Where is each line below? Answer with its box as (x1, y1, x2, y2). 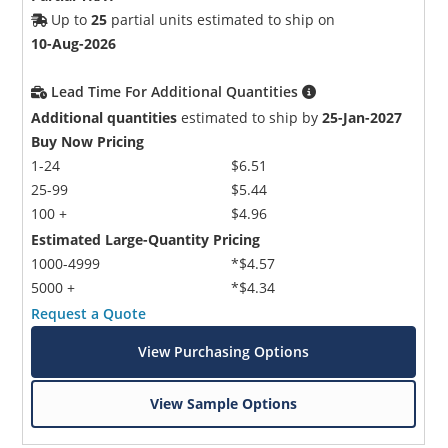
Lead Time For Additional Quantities (51, 81, 303, 101)
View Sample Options (150, 393, 298, 413)
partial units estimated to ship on (107, 9, 336, 29)
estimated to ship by (177, 107, 323, 127)
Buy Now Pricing (31, 131, 145, 151)
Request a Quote (31, 303, 147, 323)
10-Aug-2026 (31, 33, 117, 53)
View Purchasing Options (138, 341, 310, 361)
